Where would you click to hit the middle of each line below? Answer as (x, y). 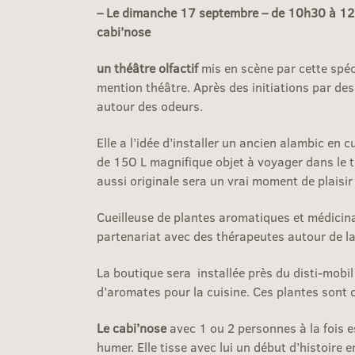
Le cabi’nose (132, 328)
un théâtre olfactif (147, 68)
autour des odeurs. (150, 106)
